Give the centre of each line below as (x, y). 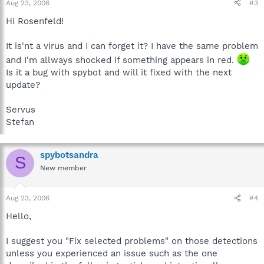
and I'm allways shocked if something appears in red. (121, 60)
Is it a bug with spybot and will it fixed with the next (119, 72)
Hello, (19, 216)
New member (63, 168)
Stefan (20, 122)
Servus (21, 109)
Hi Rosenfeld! (35, 21)
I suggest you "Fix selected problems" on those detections (132, 241)
